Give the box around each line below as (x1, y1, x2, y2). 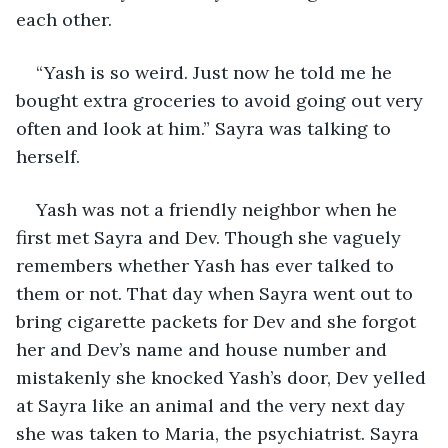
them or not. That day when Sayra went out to (16, 281, 418, 305)
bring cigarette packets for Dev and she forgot (16, 309, 421, 333)
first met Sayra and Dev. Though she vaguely (16, 225, 406, 249)
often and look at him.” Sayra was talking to (16, 116, 396, 140)
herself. (16, 144, 85, 168)
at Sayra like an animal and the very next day (16, 393, 410, 417)
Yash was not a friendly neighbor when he (36, 197, 402, 221)
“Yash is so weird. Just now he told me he (36, 60, 397, 84)
